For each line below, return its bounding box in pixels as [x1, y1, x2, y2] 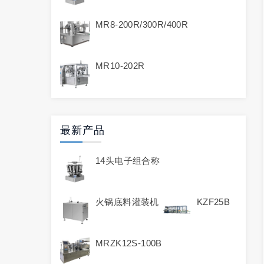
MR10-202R [95, 61, 145, 71]
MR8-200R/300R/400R [95, 19, 189, 29]
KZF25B [196, 197, 230, 207]
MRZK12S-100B [95, 238, 162, 248]
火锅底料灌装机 [95, 197, 159, 207]
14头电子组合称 [95, 156, 160, 166]
